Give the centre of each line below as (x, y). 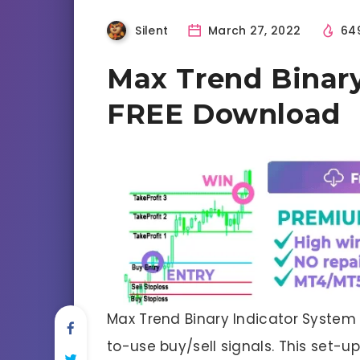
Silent (152, 30)
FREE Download (224, 114)
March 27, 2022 (253, 30)
